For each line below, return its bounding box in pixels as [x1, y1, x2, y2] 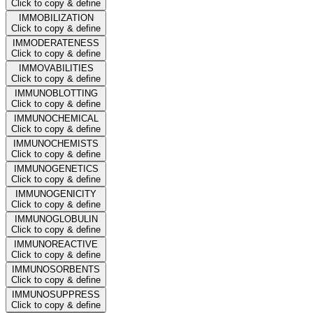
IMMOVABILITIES [18, 62, 94, 73]
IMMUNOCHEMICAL [13, 112, 99, 124]
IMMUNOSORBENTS [12, 263, 100, 275]
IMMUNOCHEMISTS [13, 138, 99, 149]
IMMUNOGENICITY [15, 188, 96, 199]
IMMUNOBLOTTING [14, 87, 98, 99]
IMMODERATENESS [13, 37, 99, 48]
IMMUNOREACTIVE [14, 238, 98, 249]
